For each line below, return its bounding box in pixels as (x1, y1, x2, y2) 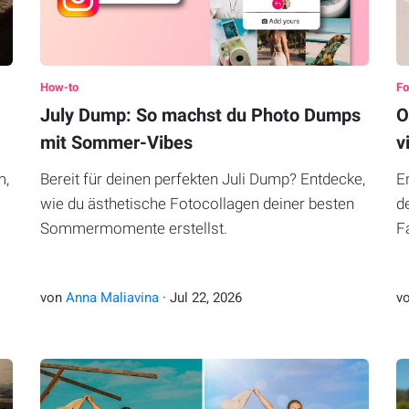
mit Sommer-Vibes (39, 131, 193, 154)
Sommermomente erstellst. (39, 219, 227, 238)
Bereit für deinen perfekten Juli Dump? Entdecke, (39, 170, 365, 189)
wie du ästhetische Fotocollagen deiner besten (39, 194, 354, 214)
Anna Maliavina (65, 289, 159, 307)
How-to (39, 80, 79, 95)
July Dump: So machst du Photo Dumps (39, 104, 361, 127)
